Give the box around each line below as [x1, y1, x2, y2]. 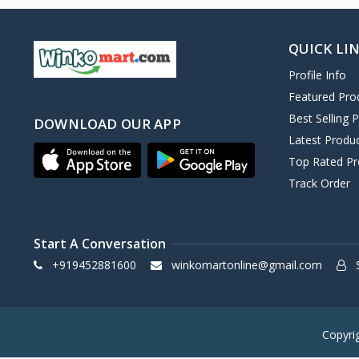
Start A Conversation [34, 235, 166, 253]
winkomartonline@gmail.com [171, 257, 322, 273]
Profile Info [288, 67, 346, 83]
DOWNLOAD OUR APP [34, 115, 181, 134]
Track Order [288, 175, 350, 192]
